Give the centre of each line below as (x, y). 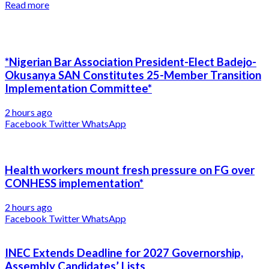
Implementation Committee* (78, 89)
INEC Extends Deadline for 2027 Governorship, (124, 253)
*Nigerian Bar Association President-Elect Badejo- (131, 62)
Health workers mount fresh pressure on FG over (130, 170)
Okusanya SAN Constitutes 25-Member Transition (133, 75)
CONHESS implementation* (74, 183)
